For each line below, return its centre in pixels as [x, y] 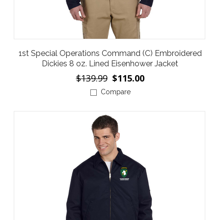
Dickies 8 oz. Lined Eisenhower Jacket [110, 64]
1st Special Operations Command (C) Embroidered [110, 54]
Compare [115, 92]
